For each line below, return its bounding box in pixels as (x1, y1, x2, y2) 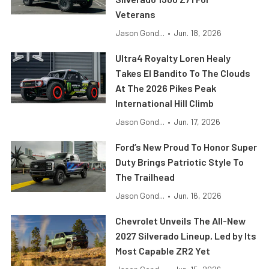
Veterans (115, 8, 156, 20)
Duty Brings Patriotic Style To (115, 156, 244, 168)
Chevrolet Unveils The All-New (115, 215, 246, 227)
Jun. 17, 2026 (174, 116, 221, 127)
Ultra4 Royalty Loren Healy (115, 52, 231, 64)
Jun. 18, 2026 (174, 28, 222, 38)
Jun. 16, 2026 (174, 190, 222, 201)
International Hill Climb (115, 97, 214, 109)
